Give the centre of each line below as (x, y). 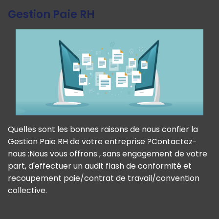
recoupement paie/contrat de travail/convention (104, 178)
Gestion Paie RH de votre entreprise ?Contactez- (102, 141)
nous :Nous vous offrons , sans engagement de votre (108, 153)
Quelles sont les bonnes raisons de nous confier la (103, 129)
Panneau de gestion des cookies (64, 201)
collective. (27, 190)
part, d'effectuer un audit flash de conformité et (100, 166)
